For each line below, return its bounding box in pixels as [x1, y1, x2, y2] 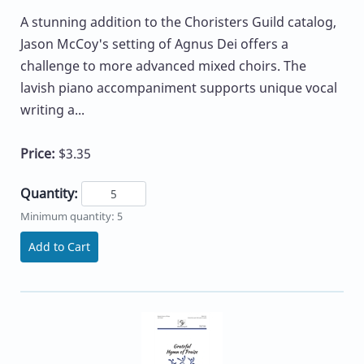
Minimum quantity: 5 [20, 208, 123, 223]
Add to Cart [28, 238, 90, 254]
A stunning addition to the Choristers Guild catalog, [20, 13, 336, 32]
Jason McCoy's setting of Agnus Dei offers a [20, 35, 288, 54]
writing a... [20, 101, 84, 119]
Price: [20, 145, 58, 163]
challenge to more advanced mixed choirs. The [20, 57, 306, 76]
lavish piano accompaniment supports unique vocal [20, 79, 337, 97]
